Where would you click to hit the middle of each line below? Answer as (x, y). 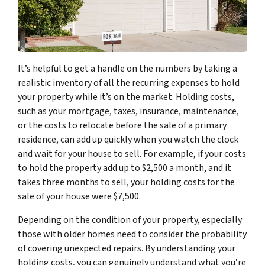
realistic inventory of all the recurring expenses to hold (129, 83)
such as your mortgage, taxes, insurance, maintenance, (128, 111)
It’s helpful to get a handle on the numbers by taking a (127, 68)
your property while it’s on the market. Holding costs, (126, 97)
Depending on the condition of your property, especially (130, 220)
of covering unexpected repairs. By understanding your (127, 248)
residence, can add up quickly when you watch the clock (128, 139)
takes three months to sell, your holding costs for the (126, 182)
